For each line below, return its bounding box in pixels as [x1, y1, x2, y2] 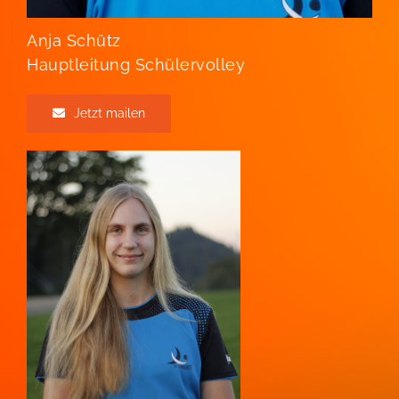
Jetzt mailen [73, 105, 145, 120]
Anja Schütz [27, 30, 121, 50]
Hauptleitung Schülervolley [27, 54, 245, 74]
